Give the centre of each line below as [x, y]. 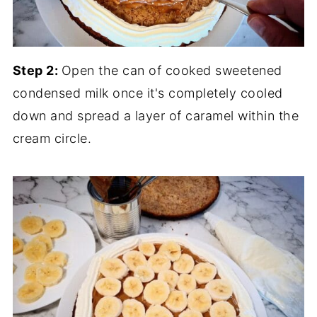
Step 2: [37, 71]
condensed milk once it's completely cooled [148, 93]
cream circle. [52, 139]
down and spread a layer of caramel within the [156, 116]
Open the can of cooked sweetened [172, 71]
